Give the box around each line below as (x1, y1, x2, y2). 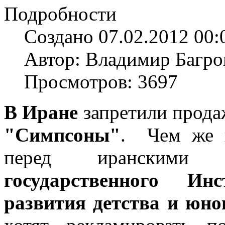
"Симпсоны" (4, 124, 121, 146)
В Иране (4, 101, 78, 123)
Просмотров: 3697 (24, 70, 178, 92)
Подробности (4, 3, 117, 25)
